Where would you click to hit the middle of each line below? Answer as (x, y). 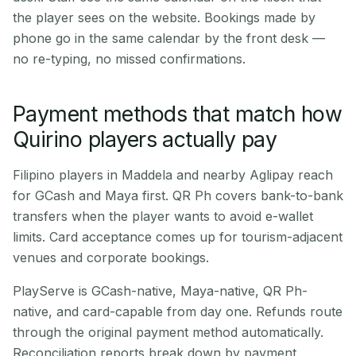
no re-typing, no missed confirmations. (129, 59)
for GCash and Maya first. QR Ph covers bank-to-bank (178, 195)
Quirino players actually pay (145, 139)
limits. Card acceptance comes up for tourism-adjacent (178, 237)
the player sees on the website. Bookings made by (164, 17)
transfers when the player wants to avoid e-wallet (163, 216)
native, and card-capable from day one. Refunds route (178, 311)
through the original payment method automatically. (168, 332)
